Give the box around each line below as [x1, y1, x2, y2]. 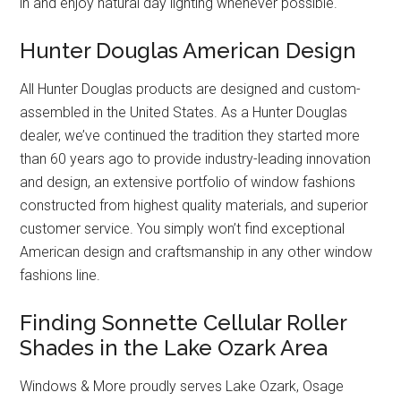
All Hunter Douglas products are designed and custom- [20, 81, 362, 98]
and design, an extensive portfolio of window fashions [20, 174, 356, 191]
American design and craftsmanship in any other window [20, 243, 373, 260]
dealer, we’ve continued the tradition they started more [20, 127, 361, 144]
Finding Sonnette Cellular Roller [20, 310, 347, 336]
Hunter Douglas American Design [20, 38, 357, 64]
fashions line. [20, 267, 101, 284]
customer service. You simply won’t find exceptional [20, 220, 346, 237]
